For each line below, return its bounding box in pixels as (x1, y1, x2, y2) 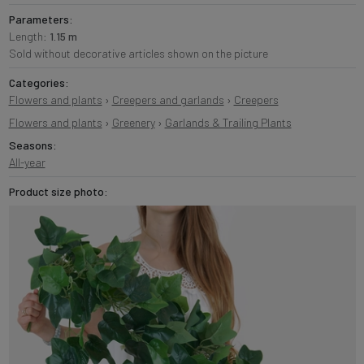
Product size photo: (8, 184, 108, 199)
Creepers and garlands (111, 93, 224, 107)
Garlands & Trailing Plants (164, 115, 292, 130)
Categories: (8, 76, 69, 90)
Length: (8, 29, 50, 44)
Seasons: (8, 138, 57, 153)
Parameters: (8, 12, 73, 27)
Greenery (111, 115, 155, 130)
